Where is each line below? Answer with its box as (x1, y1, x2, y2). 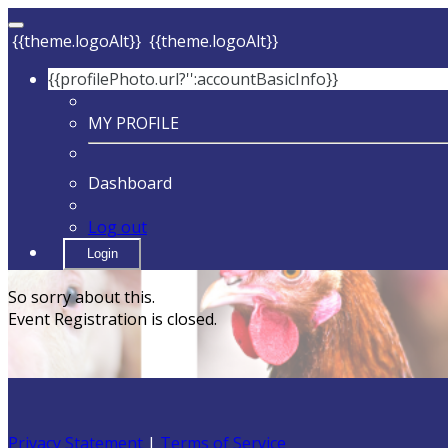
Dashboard (88, 172, 172, 194)
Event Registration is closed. (8, 308, 217, 330)
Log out (88, 216, 147, 238)
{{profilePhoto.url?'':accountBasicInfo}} (48, 68, 338, 90)
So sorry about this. (8, 286, 155, 308)
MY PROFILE (88, 112, 179, 134)
